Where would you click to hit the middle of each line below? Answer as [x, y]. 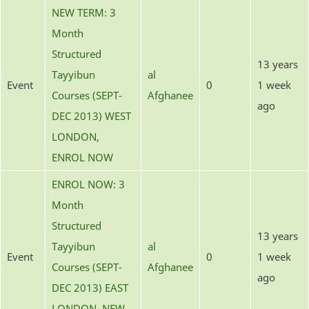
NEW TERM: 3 [84, 12]
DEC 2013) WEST [91, 116]
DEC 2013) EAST [90, 287]
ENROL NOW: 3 [88, 184]
